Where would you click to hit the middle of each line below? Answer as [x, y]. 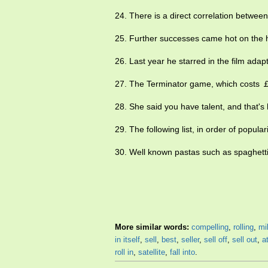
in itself [127, 240]
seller [190, 240]
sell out [245, 240]
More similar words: [153, 227]
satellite [152, 252]
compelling [210, 227]
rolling [243, 227]
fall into [182, 252]
